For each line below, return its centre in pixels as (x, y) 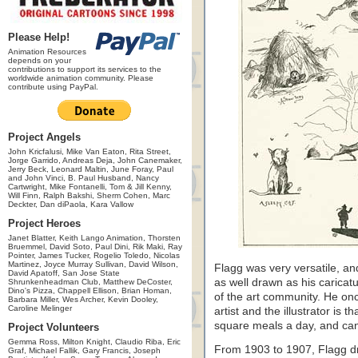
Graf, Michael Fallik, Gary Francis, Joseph (84, 350)
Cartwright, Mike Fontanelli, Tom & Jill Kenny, (90, 187)
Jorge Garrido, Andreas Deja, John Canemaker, (95, 160)
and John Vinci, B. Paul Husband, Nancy (84, 178)
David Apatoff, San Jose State (64, 273)
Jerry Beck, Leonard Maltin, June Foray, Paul (91, 169)
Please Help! (39, 37)
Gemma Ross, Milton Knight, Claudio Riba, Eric (94, 342)
